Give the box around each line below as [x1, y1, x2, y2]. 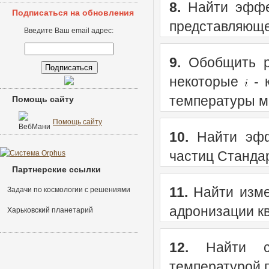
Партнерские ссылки [12, 165, 101, 174]
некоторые [169, 74, 244, 89]
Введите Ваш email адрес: [24, 26, 114, 35]
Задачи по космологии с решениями [7, 186, 130, 194]
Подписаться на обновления [12, 8, 134, 17]
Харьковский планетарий [7, 206, 93, 214]
